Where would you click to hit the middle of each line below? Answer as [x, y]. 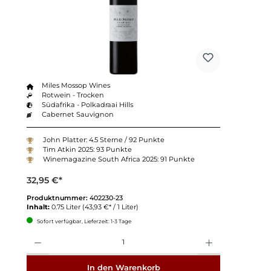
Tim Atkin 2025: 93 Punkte [87, 150]
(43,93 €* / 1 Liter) [110, 207]
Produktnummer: [58, 198]
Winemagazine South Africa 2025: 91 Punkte [119, 159]
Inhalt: [39, 207]
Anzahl [36, 234]
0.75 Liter [67, 207]
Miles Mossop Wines [76, 85]
